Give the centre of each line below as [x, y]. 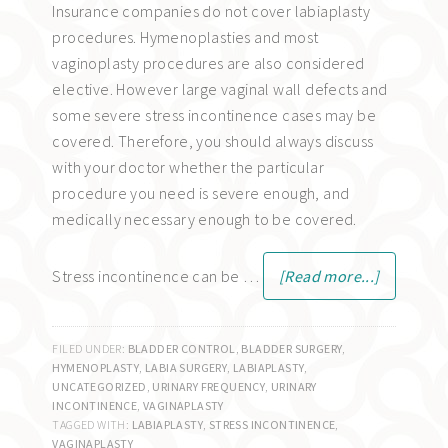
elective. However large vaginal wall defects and [220, 88]
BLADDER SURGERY [292, 348]
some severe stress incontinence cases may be [214, 114]
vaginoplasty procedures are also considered [208, 62]
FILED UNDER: [90, 348]
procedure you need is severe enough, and [201, 192]
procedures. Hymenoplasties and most [185, 36]
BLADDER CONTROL [181, 348]
